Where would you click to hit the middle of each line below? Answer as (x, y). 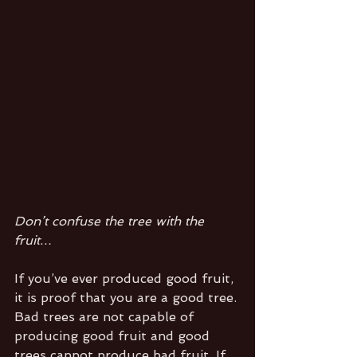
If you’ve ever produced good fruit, (126, 278)
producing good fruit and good (114, 335)
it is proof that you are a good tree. (127, 297)
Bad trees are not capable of (106, 316)
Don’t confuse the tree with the (111, 221)
